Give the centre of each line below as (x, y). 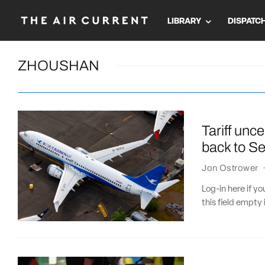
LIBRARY (184, 21)
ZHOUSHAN (59, 66)
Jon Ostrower (230, 168)
